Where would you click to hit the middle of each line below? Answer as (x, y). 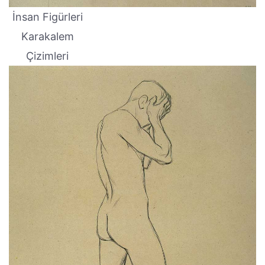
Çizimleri (47, 56)
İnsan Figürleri (47, 17)
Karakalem (47, 37)
